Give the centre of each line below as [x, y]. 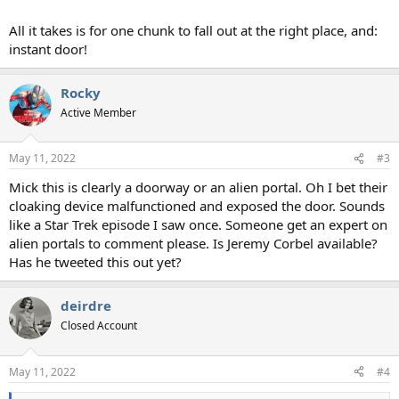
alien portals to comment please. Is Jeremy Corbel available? [193, 244]
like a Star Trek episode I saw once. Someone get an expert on [198, 225]
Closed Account [99, 326]
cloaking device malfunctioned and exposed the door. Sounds [197, 206]
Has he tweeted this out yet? [95, 262]
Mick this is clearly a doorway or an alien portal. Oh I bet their [198, 187]
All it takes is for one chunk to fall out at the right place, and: [193, 30]
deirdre [86, 306]
